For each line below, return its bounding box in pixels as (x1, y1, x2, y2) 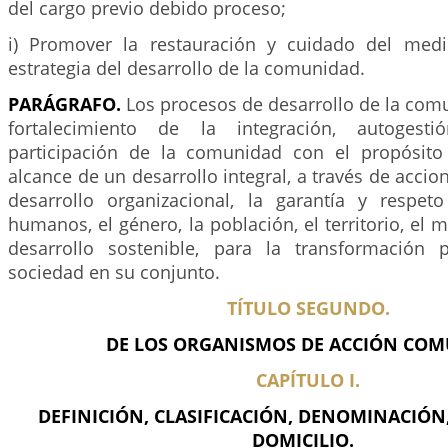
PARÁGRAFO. (8, 92, 121, 116)
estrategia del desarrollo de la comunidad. (8, 56, 365, 80)
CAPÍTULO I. (256, 368, 360, 392)
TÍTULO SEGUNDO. (226, 296, 390, 320)
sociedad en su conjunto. (8, 260, 220, 284)
